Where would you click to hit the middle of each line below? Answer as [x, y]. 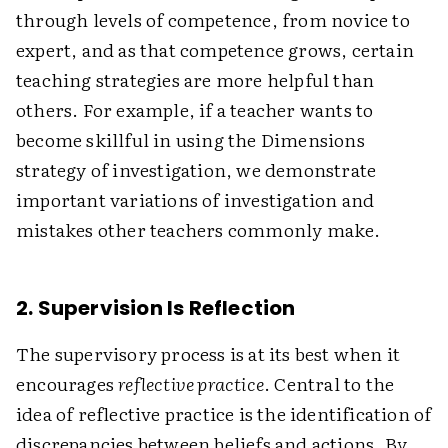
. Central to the [329, 383]
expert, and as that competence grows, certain [215, 49]
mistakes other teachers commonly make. [198, 229]
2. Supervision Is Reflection [156, 308]
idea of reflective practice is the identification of [224, 413]
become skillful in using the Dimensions [190, 139]
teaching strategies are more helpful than [195, 79]
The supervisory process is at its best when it [208, 353]
